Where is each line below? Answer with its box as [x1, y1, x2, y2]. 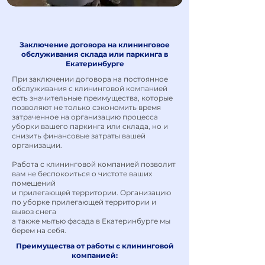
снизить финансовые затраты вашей [12, 131, 146, 140]
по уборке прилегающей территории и [12, 198, 156, 206]
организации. [12, 141, 62, 150]
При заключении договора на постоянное [12, 75, 168, 83]
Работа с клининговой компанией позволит [12, 160, 176, 169]
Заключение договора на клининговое [20, 40, 170, 49]
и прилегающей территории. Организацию [12, 188, 171, 197]
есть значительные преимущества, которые [12, 93, 173, 102]
